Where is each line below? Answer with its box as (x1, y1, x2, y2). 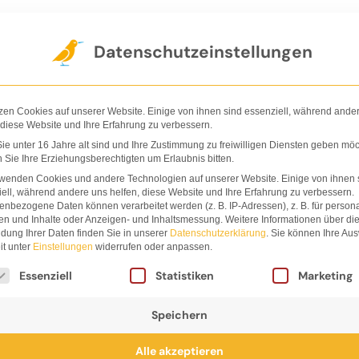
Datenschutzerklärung (170, 228, 266, 239)
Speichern (151, 307, 208, 322)
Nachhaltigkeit (214, 20, 308, 39)
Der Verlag (39, 20, 109, 39)
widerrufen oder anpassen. (93, 241, 212, 252)
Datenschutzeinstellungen (93, 40, 313, 63)
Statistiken (155, 268, 215, 283)
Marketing (297, 268, 353, 283)
